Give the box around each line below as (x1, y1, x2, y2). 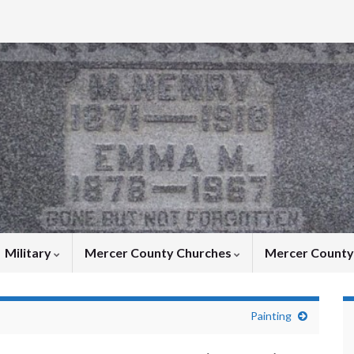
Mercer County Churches (85, 245, 234, 261)
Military (5, 245, 54, 261)
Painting (250, 309, 292, 323)
